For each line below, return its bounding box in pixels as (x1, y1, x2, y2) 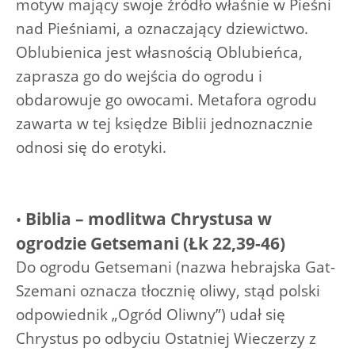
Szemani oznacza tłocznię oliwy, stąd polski (16, 280, 320, 301)
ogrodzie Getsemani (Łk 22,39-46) (16, 231, 285, 254)
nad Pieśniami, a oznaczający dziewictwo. (16, 17, 308, 39)
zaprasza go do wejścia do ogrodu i (16, 65, 262, 86)
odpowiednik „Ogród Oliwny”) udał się (16, 303, 285, 325)
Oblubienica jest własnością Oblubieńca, (16, 41, 303, 63)
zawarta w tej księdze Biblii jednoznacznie (16, 113, 313, 134)
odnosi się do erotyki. (16, 136, 166, 158)
